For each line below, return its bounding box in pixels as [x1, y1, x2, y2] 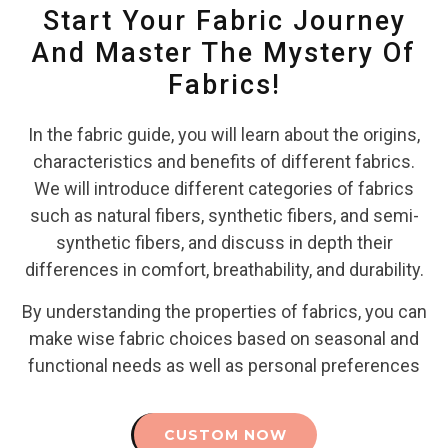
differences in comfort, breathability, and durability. [24, 259, 424, 281]
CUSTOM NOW [164, 426, 287, 445]
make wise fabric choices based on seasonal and [29, 327, 419, 349]
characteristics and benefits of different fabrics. [33, 151, 415, 173]
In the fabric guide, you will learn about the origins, [28, 124, 420, 146]
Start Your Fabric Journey [42, 5, 406, 38]
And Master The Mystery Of [32, 37, 416, 70]
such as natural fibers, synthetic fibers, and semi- [29, 205, 419, 227]
